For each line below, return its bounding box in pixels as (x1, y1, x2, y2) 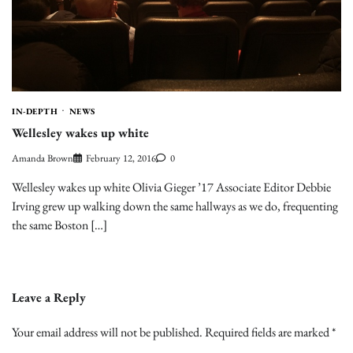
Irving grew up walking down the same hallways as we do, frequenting (12, 198, 338, 215)
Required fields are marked (205, 324, 332, 341)
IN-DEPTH (12, 105, 58, 117)
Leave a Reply (12, 289, 86, 307)
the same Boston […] (12, 217, 107, 234)
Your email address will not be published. (12, 324, 203, 341)
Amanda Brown (12, 151, 73, 165)
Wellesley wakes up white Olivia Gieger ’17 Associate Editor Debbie (12, 179, 331, 196)
